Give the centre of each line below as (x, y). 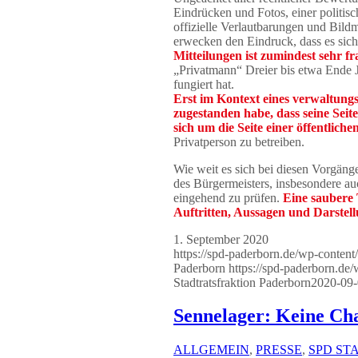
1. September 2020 (221, 239)
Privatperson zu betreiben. (239, 141)
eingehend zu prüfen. (228, 197)
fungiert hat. (204, 84)
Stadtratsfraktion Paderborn (242, 282)
